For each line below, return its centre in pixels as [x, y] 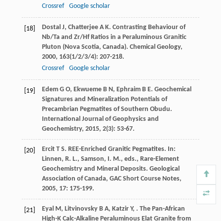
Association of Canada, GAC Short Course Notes [110, 179]
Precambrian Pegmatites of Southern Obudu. [107, 110]
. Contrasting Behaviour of [147, 28]
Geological [164, 169]
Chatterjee [83, 28]
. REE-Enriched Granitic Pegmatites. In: [120, 149]
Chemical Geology [155, 47]
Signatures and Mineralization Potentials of [104, 100]
